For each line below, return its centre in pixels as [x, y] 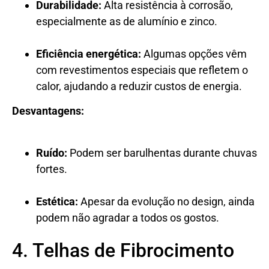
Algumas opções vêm [194, 53]
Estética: [57, 201]
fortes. [52, 169]
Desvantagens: [48, 110]
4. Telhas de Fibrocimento [123, 250]
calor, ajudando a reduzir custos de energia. [139, 86]
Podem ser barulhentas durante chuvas [162, 153]
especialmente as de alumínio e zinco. [127, 21]
